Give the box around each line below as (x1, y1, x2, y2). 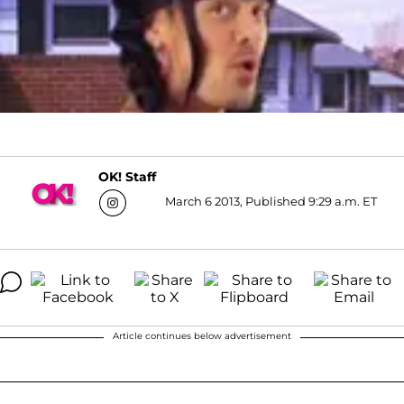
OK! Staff (98, 169, 156, 186)
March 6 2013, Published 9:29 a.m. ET (165, 193, 377, 208)
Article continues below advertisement (113, 329, 291, 342)
